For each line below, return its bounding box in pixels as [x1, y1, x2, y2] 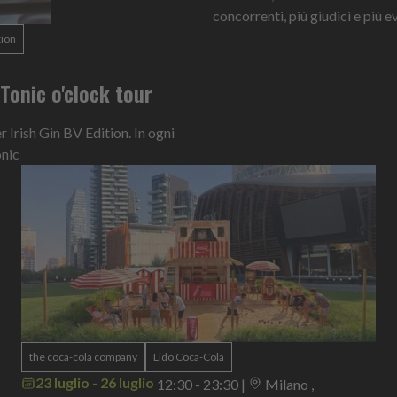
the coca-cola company [29, 349, 137, 363]
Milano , [265, 375, 314, 393]
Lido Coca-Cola [153, 349, 224, 363]
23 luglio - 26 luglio [35, 373, 154, 391]
